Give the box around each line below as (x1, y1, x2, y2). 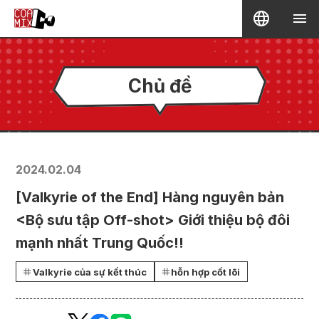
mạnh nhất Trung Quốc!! (16, 234, 184, 251)
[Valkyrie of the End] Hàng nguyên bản (16, 189, 284, 206)
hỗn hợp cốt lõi (171, 266, 240, 278)
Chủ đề (127, 74, 192, 97)
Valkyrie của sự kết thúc (32, 266, 147, 278)
